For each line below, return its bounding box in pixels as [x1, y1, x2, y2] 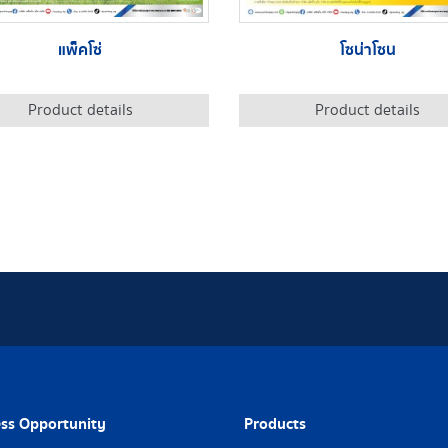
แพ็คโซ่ [58, 38, 103, 63]
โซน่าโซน [339, 38, 396, 63]
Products [244, 412, 306, 437]
